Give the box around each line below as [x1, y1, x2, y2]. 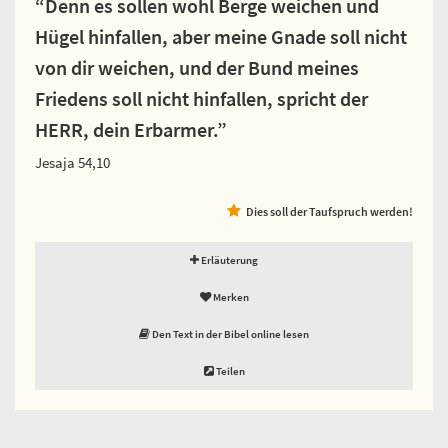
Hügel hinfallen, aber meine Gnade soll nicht [35, 24, 407, 49]
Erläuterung [199, 252, 258, 267]
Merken [210, 289, 249, 304]
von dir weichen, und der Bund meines [35, 55, 359, 80]
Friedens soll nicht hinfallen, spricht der [35, 86, 368, 111]
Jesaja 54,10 [35, 152, 110, 172]
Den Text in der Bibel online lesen [150, 326, 309, 341]
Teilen [213, 363, 245, 378]
